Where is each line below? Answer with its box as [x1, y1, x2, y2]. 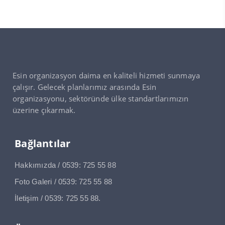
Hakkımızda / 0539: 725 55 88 [15, 160, 116, 169]
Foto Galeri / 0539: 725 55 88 [15, 177, 112, 186]
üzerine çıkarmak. [13, 104, 76, 115]
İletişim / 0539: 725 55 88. [15, 193, 101, 202]
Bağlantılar [15, 136, 71, 150]
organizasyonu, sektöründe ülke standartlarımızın [13, 93, 189, 103]
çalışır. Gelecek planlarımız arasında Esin [13, 81, 157, 92]
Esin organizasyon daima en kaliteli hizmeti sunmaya [13, 70, 200, 80]
